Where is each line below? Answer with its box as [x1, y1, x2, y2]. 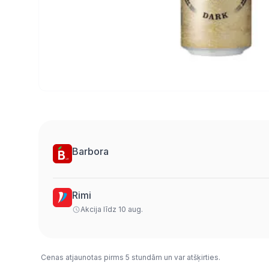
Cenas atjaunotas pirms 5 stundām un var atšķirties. [41, 252, 220, 262]
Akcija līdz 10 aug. [80, 204, 143, 214]
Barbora [72, 145, 109, 157]
